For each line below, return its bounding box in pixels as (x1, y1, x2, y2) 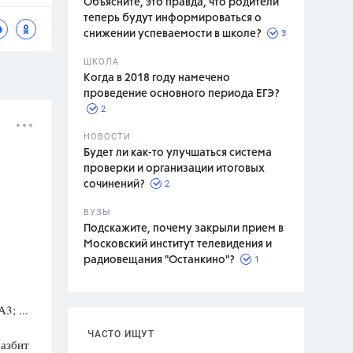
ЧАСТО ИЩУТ (87, 329, 154, 340)
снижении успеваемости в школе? (84, 28, 262, 39)
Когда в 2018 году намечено (84, 72, 230, 84)
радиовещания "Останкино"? (84, 255, 235, 266)
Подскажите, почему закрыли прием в (84, 223, 284, 234)
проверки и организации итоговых (84, 163, 265, 174)
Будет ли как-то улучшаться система (84, 147, 272, 158)
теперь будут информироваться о (84, 13, 262, 24)
